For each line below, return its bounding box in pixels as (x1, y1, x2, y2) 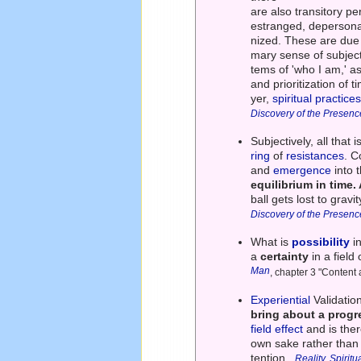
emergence (273, 164, 332, 177)
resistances (286, 149, 345, 163)
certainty (260, 250, 309, 263)
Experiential (251, 293, 311, 307)
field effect (251, 322, 304, 336)
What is (251, 235, 293, 249)
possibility (292, 235, 351, 249)
